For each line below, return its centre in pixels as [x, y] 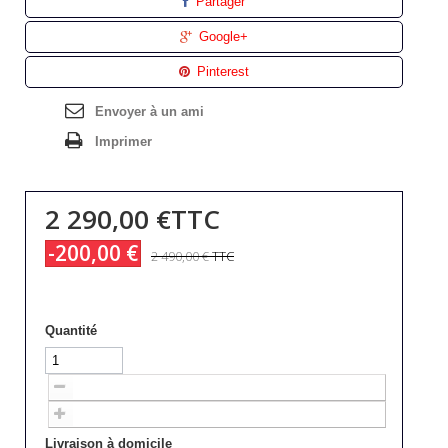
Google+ [222, 36]
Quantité [71, 330]
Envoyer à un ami [149, 111]
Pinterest [221, 71]
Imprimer [123, 141]
